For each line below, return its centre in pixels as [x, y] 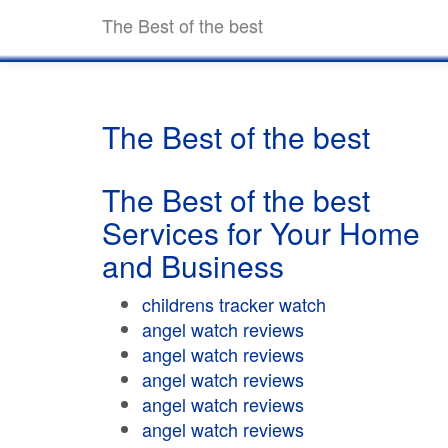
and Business [193, 265]
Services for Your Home [261, 232]
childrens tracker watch [234, 304]
